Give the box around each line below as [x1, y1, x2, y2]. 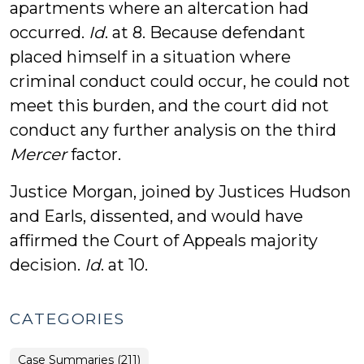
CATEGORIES [10, 310, 125, 328]
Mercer [10, 145, 67, 164]
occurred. [10, 23, 89, 42]
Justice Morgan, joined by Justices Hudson [10, 182, 351, 201]
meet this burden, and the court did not [10, 96, 329, 115]
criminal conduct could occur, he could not [10, 71, 350, 91]
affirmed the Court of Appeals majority [10, 231, 318, 250]
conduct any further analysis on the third [10, 120, 336, 140]
